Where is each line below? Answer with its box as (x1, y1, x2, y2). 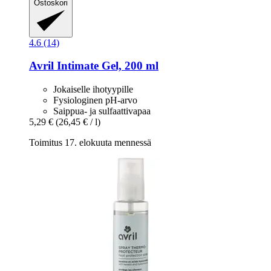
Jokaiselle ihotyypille (53, 83, 133, 94)
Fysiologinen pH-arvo (53, 94, 137, 105)
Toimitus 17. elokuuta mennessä (29, 137, 151, 148)
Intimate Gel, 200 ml (54, 59, 158, 73)
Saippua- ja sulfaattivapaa (53, 105, 151, 116)
